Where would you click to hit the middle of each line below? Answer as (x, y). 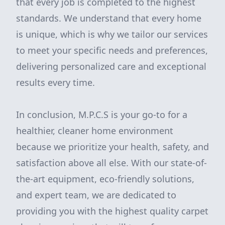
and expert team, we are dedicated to (96, 195)
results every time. (55, 82)
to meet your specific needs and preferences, (112, 50)
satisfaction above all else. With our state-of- (111, 163)
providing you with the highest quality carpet (112, 211)
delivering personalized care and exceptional (111, 66)
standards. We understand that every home (109, 18)
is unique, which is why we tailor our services (112, 34)
